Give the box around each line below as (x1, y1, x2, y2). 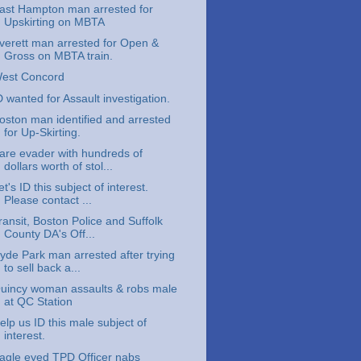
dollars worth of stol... (3, 160, 113, 172)
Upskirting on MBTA (3, 16, 105, 29)
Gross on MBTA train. (3, 50, 113, 63)
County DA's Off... (3, 228, 95, 240)
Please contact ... (3, 193, 92, 206)
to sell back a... (3, 262, 81, 275)
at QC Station (3, 296, 73, 309)
